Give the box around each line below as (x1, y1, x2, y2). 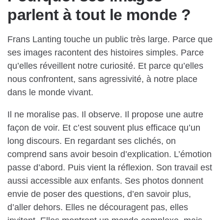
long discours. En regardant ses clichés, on (7, 136, 176, 146)
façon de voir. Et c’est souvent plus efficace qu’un (7, 123, 200, 133)
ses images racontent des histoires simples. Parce (7, 48, 204, 58)
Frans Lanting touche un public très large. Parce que (7, 34, 213, 45)
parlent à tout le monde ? (7, 6, 191, 24)
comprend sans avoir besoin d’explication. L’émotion (7, 149, 212, 160)
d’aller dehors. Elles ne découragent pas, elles (7, 202, 188, 213)
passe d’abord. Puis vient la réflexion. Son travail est (7, 163, 212, 173)
